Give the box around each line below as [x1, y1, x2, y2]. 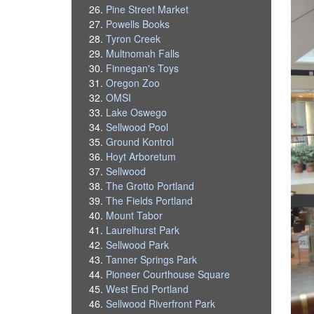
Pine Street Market [106, 1, 189, 16]
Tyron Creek [106, 31, 161, 46]
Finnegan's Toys [106, 60, 179, 75]
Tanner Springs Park [106, 252, 198, 266]
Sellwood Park [106, 237, 170, 252]
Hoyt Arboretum [106, 149, 177, 163]
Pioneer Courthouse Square [106, 266, 231, 281]
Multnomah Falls [106, 46, 180, 60]
